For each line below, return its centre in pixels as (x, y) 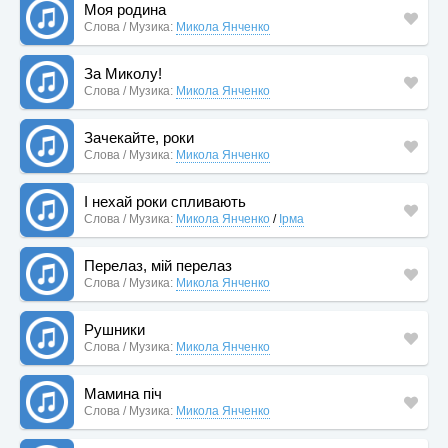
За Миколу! (123, 73)
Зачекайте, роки (139, 137)
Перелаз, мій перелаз (158, 265)
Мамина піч (123, 393)
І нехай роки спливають (165, 201)
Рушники (114, 329)
